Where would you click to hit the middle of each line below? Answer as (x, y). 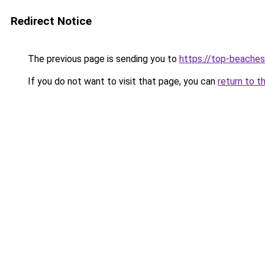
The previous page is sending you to (102, 59)
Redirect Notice (51, 21)
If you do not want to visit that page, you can (122, 81)
